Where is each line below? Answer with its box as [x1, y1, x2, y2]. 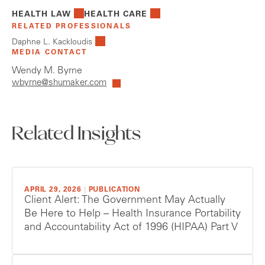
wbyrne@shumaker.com [12, 79, 106, 88]
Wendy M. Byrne [12, 66, 82, 76]
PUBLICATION [88, 186, 141, 194]
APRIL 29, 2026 [24, 186, 82, 194]
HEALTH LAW [12, 11, 71, 20]
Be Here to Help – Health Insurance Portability [24, 209, 241, 220]
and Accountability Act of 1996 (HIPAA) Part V [24, 222, 238, 234]
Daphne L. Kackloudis [12, 38, 92, 47]
